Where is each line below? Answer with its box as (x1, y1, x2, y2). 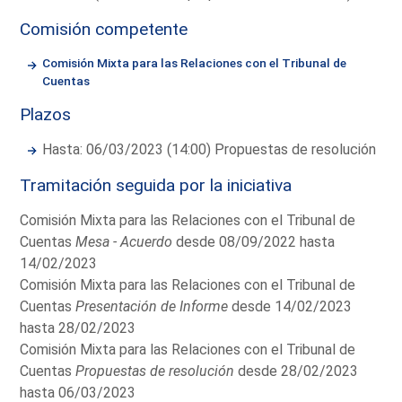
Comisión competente (20, 18, 188, 39)
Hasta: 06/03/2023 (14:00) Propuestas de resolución (42, 140, 377, 158)
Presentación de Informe (75, 297, 229, 315)
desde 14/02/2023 (228, 297, 353, 315)
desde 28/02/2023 (234, 362, 359, 380)
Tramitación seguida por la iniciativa (20, 174, 293, 196)
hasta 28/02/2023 (20, 319, 136, 336)
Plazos (20, 103, 72, 125)
